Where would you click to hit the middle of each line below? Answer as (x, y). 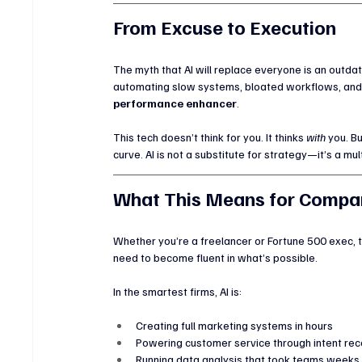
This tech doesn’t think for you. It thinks (210, 137)
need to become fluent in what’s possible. (216, 257)
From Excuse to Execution (225, 26)
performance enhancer (175, 103)
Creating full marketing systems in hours (235, 325)
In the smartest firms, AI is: (178, 291)
